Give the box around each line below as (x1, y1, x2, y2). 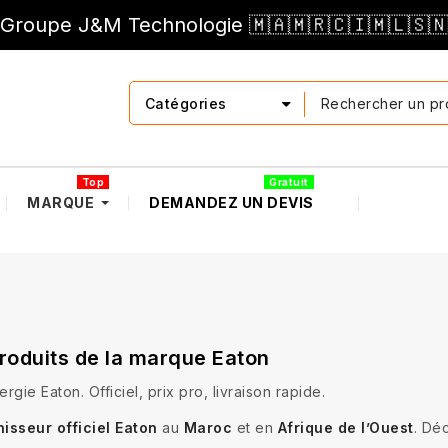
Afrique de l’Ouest (277, 419, 414, 436)
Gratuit (269, 175, 309, 188)
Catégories (144, 95, 227, 112)
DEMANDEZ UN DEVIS (149, 193, 314, 211)
